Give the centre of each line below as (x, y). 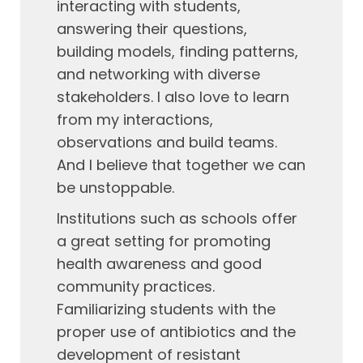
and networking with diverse (158, 74)
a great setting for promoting (164, 241)
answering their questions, (152, 29)
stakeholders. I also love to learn (173, 97)
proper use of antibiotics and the (176, 332)
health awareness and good (159, 264)
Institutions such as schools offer (177, 218)
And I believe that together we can (181, 165)
